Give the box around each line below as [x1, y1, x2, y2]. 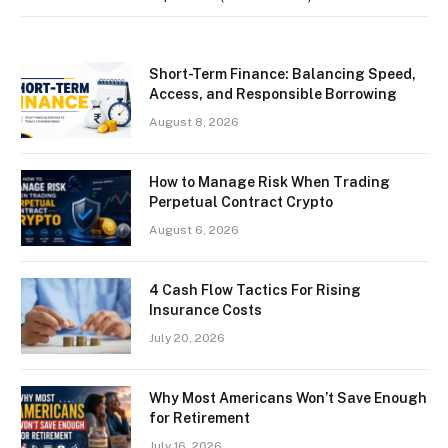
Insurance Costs [149, 301, 262, 318]
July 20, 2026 [149, 330, 225, 345]
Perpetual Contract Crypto [149, 193, 333, 210]
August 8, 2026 [149, 114, 239, 129]
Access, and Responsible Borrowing [149, 85, 397, 102]
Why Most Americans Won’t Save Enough [149, 389, 427, 406]
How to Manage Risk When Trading [149, 173, 390, 190]
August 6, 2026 [149, 222, 239, 237]
